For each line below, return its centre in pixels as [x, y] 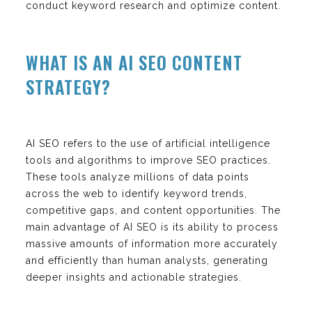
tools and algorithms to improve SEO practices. [148, 160]
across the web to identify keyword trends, [136, 193]
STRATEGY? [68, 86]
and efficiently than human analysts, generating [147, 260]
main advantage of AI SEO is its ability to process [152, 227]
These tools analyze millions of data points [138, 177]
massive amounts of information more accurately [152, 243]
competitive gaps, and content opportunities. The [153, 210]
